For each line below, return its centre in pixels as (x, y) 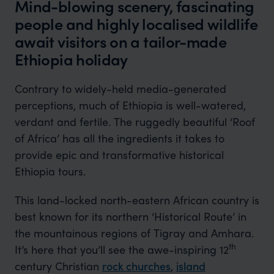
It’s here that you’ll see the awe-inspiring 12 (121, 249)
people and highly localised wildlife (136, 24)
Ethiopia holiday (71, 59)
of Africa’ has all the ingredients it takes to (119, 138)
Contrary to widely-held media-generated (120, 88)
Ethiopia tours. (50, 171)
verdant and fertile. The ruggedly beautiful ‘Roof (135, 121)
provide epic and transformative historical (119, 154)
